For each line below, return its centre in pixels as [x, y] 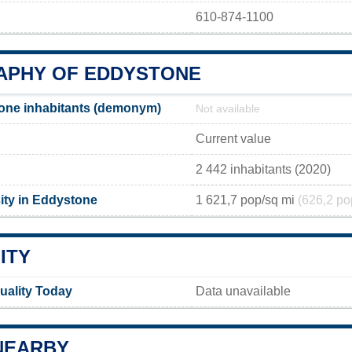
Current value [233, 138]
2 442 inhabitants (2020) [263, 169]
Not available [228, 108]
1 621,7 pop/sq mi [247, 200]
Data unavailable [243, 291]
